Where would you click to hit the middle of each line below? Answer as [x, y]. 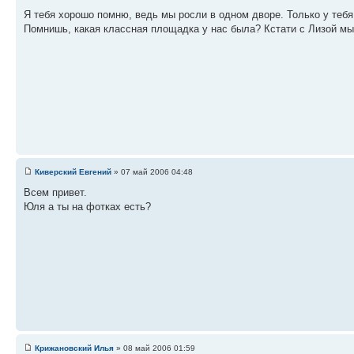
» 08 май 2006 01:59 [154, 348]
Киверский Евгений [73, 171]
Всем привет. [55, 192]
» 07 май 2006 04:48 [152, 171]
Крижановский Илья [74, 348]
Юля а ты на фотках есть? [87, 206]
